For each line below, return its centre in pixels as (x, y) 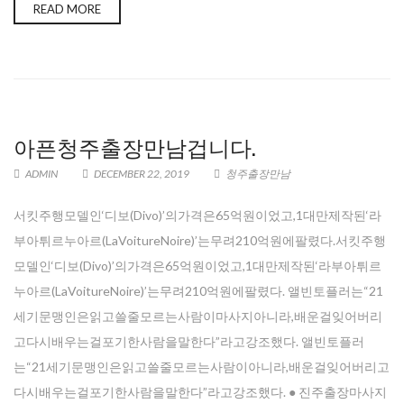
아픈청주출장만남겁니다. (134, 146)
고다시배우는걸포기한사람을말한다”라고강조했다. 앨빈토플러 (189, 341)
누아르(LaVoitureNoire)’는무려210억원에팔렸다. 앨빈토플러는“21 (198, 291)
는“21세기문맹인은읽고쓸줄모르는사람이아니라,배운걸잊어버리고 (202, 367)
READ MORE (67, 9)
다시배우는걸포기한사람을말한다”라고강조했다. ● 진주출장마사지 (200, 392)
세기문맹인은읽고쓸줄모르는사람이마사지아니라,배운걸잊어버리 (198, 316)
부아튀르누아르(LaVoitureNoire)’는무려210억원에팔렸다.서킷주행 (200, 240)
